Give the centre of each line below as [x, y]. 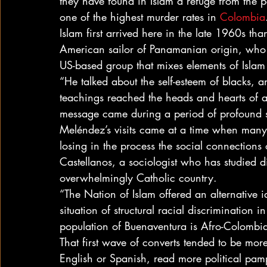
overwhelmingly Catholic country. [138, 178]
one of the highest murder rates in [140, 17]
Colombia [243, 17]
